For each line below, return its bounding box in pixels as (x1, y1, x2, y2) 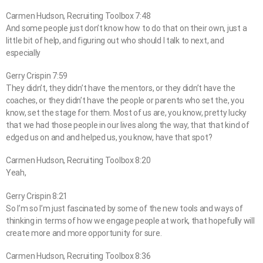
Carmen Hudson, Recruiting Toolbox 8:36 (6, 251, 151, 261)
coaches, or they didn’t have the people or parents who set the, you (6, 96, 244, 106)
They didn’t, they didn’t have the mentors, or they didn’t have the (6, 83, 235, 93)
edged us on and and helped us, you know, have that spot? (6, 133, 213, 143)
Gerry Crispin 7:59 (6, 71, 68, 81)
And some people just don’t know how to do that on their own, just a (6, 23, 247, 33)
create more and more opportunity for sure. (6, 228, 162, 238)
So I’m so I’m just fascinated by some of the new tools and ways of (6, 203, 243, 213)
